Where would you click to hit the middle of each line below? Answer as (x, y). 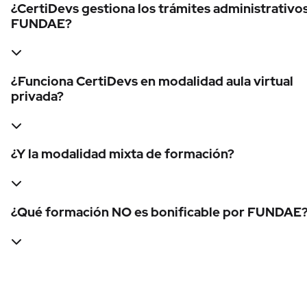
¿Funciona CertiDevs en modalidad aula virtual (152, 81)
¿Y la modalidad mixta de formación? (123, 154)
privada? (37, 96)
